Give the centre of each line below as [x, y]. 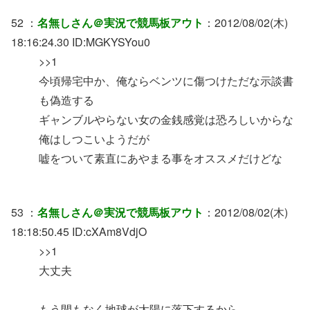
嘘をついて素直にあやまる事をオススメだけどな [161, 158]
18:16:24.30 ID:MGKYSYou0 [81, 42]
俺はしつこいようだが [94, 138]
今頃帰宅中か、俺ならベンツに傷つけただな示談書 [166, 80]
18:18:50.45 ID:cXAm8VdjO [79, 232]
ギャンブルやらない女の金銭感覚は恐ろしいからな [166, 119]
